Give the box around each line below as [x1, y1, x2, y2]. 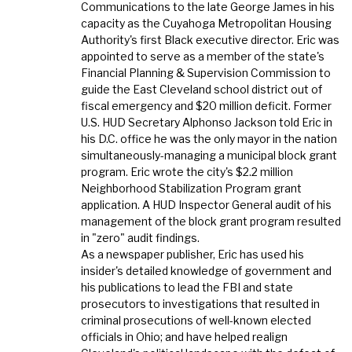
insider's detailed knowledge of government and [81, 263, 332, 277]
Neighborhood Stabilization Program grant [81, 181, 302, 195]
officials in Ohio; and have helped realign [81, 329, 288, 343]
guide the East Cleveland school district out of [81, 82, 323, 96]
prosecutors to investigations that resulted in [81, 296, 321, 310]
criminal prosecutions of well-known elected [81, 313, 312, 327]
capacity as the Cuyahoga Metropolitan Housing [81, 16, 332, 30]
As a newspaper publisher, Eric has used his [81, 247, 305, 261]
